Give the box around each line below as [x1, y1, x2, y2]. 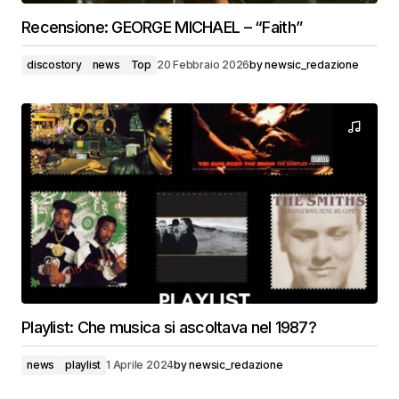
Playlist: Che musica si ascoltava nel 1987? [21, 318, 317, 337]
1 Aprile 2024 [106, 358, 175, 371]
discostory [27, 58, 82, 71]
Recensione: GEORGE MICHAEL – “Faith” [21, 18, 303, 37]
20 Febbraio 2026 [156, 58, 250, 71]
